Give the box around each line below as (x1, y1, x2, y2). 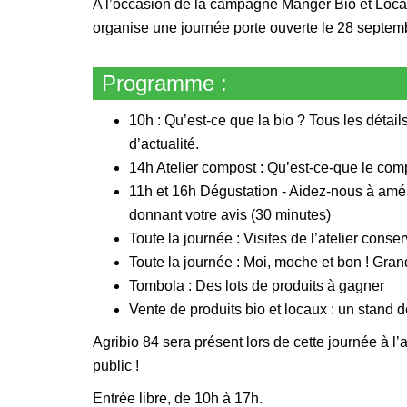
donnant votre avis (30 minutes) (129, 207, 331, 223)
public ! (93, 358, 139, 373)
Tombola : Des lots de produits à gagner (129, 278, 384, 293)
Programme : (102, 71, 227, 95)
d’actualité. (129, 136, 199, 152)
